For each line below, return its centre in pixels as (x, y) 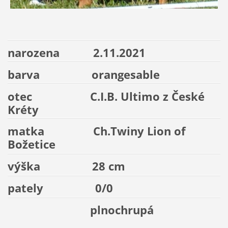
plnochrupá (112, 210)
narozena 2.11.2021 (76, 52)
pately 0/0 (60, 188)
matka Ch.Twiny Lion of (96, 131)
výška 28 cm (68, 166)
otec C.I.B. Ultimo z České (106, 96)
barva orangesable (83, 74)
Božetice (31, 145)
